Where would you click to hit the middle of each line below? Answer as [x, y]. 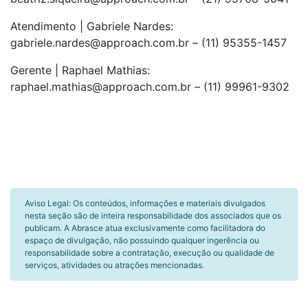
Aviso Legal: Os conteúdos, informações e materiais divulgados [145, 203]
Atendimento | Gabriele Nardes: [92, 26]
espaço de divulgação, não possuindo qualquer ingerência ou [142, 240]
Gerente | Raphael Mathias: [80, 70]
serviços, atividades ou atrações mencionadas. [114, 265]
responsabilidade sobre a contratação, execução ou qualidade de [150, 253]
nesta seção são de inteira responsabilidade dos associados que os [153, 216]
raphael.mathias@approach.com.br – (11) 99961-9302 [150, 87]
